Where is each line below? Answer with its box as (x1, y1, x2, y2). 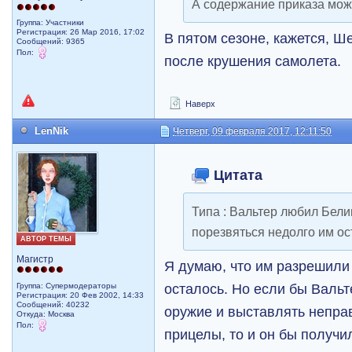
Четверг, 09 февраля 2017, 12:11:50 (173, 125, 332, 137)
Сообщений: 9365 (16, 36, 86, 46)
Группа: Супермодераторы (16, 280, 117, 290)
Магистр (16, 253, 54, 265)
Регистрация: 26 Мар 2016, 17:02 (16, 27, 145, 36)
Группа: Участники (16, 17, 85, 27)
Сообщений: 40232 (16, 299, 90, 309)
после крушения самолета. (164, 52, 342, 69)
